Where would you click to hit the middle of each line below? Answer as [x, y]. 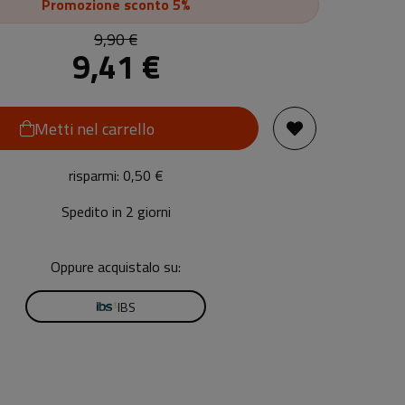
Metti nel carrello [94, 128]
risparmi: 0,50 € [116, 176]
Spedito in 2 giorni [116, 212]
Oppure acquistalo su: [116, 267]
